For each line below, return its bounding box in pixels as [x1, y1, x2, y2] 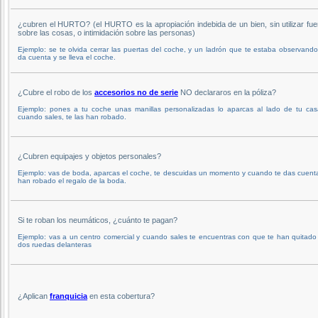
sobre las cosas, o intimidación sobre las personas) [18, 28, 195, 37]
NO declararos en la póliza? [178, 87, 276, 97]
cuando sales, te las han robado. [18, 112, 126, 121]
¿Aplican [18, 291, 50, 300]
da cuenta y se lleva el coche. [18, 53, 116, 61]
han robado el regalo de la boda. [18, 176, 126, 185]
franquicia [50, 291, 87, 300]
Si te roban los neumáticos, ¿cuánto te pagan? [18, 215, 177, 224]
